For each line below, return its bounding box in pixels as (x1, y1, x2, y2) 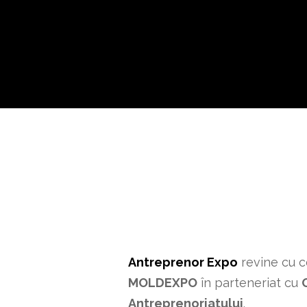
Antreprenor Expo (128, 255, 238, 270)
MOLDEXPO (128, 275, 197, 291)
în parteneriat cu (197, 275, 302, 291)
